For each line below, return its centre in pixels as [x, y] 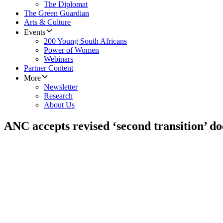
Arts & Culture [47, 22]
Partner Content [49, 68]
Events [35, 32]
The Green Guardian [56, 13]
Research [58, 96]
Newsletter [61, 87]
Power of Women [71, 50]
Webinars [58, 59]
